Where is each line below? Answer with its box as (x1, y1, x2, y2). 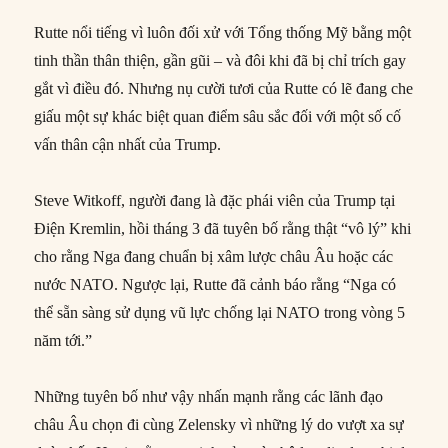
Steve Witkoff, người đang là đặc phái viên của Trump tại (34, 192, 396, 210)
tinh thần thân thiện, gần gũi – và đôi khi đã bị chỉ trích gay (34, 52, 407, 70)
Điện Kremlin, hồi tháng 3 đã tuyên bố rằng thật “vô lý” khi (34, 220, 412, 238)
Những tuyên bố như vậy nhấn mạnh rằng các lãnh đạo (34, 388, 384, 406)
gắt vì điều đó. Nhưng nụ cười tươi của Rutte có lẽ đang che (34, 80, 414, 98)
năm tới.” (34, 332, 93, 350)
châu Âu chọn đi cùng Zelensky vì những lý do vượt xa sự (34, 416, 405, 434)
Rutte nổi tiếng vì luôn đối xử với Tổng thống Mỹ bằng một (34, 24, 412, 42)
